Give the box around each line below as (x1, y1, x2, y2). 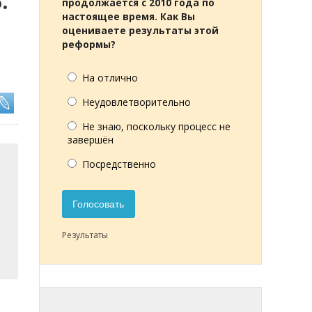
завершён (68, 133, 114, 146)
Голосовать (72, 198, 125, 210)
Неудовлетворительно (82, 95, 191, 109)
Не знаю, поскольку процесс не (82, 120, 231, 133)
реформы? (62, 38, 116, 51)
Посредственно (82, 157, 156, 171)
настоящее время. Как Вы (62, 10, 195, 23)
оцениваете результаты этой (62, 24, 219, 37)
